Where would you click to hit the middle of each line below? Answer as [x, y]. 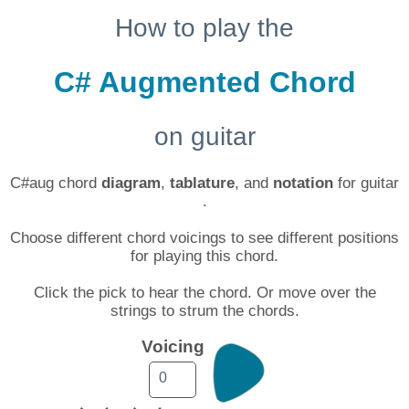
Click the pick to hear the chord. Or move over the [204, 293]
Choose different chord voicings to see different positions [204, 238]
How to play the [204, 28]
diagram [131, 183]
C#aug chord [56, 183]
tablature [202, 183]
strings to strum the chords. [204, 311]
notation [303, 183]
